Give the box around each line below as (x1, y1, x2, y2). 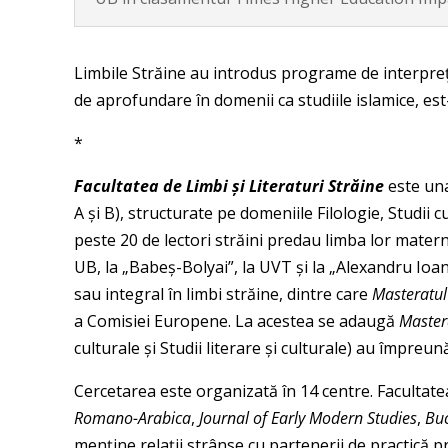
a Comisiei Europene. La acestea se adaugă (73, 310, 399, 333)
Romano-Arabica (73, 407, 191, 430)
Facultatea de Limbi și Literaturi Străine (73, 175, 384, 198)
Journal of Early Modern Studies (198, 407, 417, 430)
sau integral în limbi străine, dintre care (73, 283, 372, 306)
